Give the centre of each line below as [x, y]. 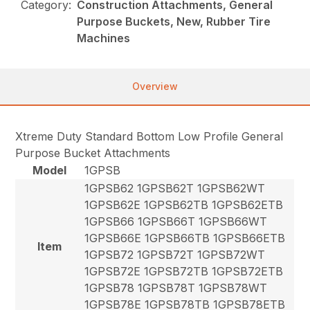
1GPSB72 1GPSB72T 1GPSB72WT [175, 254]
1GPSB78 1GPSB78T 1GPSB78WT [176, 288]
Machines [104, 38]
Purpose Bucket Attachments [93, 153]
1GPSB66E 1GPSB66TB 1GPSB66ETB [185, 238]
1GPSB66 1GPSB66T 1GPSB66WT [176, 221]
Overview [155, 86]
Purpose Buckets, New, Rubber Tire [174, 21]
